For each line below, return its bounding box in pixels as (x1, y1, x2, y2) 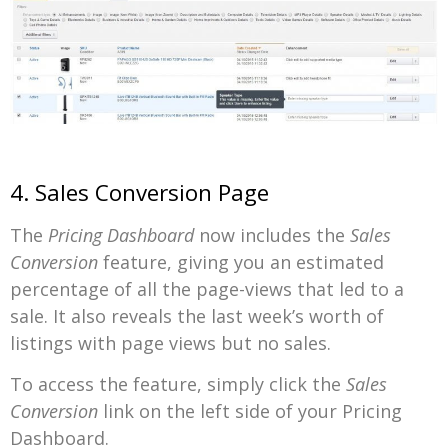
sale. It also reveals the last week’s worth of (10, 304, 384, 329)
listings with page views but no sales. (10, 331, 331, 356)
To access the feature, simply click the (10, 372, 346, 397)
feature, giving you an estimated (98, 250, 384, 275)
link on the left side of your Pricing (98, 399, 402, 424)
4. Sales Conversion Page (10, 177, 269, 209)
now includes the (194, 223, 350, 248)
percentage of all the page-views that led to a (10, 277, 404, 302)
